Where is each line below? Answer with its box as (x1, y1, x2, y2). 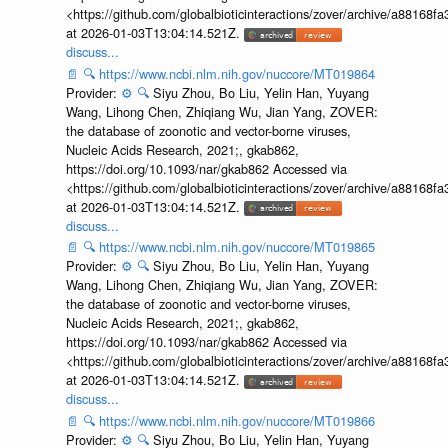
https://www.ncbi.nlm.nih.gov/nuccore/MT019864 (98, 63, 375, 83)
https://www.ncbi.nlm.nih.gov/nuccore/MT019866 (98, 410, 375, 430)
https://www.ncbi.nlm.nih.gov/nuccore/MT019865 (98, 237, 375, 257)
